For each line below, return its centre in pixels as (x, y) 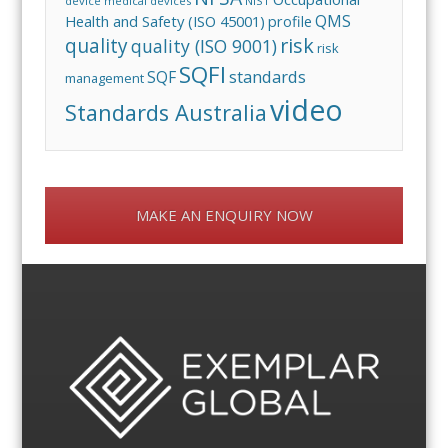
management (105, 78)
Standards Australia (166, 113)
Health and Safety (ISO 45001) (165, 21)
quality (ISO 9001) (204, 46)
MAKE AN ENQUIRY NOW (224, 214)
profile (290, 22)
